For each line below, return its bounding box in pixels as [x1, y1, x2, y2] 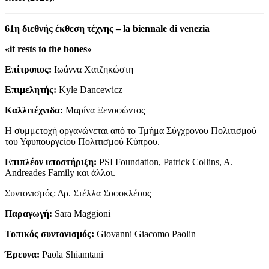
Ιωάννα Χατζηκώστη [52, 64, 133, 74]
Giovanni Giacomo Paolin [94, 229, 196, 239]
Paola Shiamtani [42, 249, 103, 259]
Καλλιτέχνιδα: [5, 105, 63, 115]
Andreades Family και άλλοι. [5, 168, 115, 178]
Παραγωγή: [5, 208, 52, 219]
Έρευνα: [5, 249, 42, 259]
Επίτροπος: [5, 64, 52, 74]
